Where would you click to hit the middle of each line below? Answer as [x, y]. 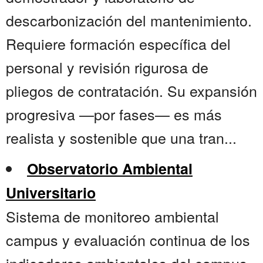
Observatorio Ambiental [110, 169]
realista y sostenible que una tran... [121, 138]
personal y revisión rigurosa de [107, 67]
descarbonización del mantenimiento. [129, 20]
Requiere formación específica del [118, 44]
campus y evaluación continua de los [128, 240]
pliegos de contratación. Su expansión [131, 91]
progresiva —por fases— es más [114, 114]
